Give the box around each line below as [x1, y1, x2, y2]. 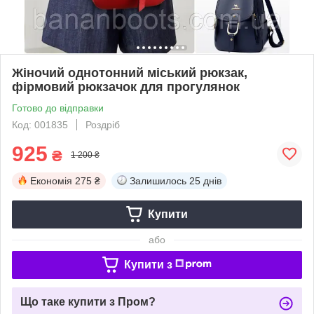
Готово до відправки [12, 102, 104, 114]
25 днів [189, 175, 221, 186]
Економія [30, 175, 72, 186]
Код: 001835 [12, 118, 68, 130]
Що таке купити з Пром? [20, 295, 156, 308]
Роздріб [86, 118, 120, 130]
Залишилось [130, 175, 186, 186]
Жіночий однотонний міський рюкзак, [12, 65, 247, 80]
